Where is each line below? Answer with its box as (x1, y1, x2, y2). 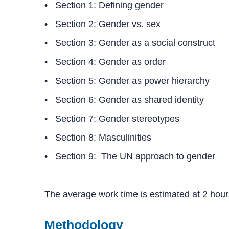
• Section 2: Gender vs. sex (44, 18, 161, 29)
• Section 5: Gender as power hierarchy (44, 75, 210, 86)
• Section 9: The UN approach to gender (44, 151, 218, 162)
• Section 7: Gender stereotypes (44, 113, 179, 124)
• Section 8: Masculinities (44, 132, 151, 143)
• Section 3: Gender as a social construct (44, 37, 215, 48)
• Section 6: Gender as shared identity (44, 94, 204, 105)
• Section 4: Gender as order (44, 56, 166, 67)
